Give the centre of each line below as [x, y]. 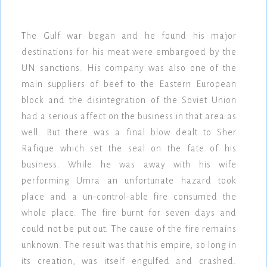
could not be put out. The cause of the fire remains [129, 229]
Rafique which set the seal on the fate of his [129, 149]
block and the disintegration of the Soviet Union [129, 100]
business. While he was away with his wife [129, 165]
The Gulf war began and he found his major [129, 36]
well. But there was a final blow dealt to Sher [129, 133]
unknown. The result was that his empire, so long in [129, 245]
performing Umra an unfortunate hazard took [129, 181]
